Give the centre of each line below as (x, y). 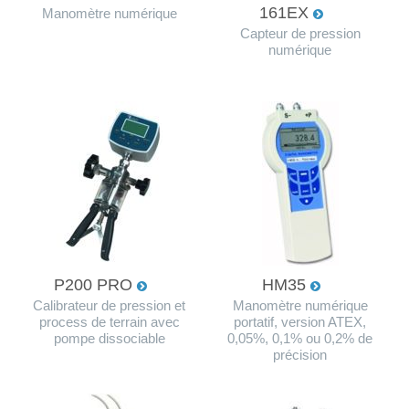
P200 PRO (95, 284)
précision (300, 355)
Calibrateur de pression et (109, 305)
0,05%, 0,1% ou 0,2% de (300, 338)
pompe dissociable (109, 338)
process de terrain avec (109, 322)
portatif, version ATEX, (300, 322)
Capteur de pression (300, 33)
